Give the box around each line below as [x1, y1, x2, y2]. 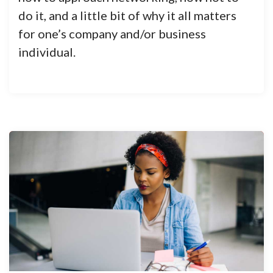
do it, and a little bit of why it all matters [18, 8, 236, 23]
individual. [18, 44, 76, 59]
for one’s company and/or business [18, 26, 206, 41]
